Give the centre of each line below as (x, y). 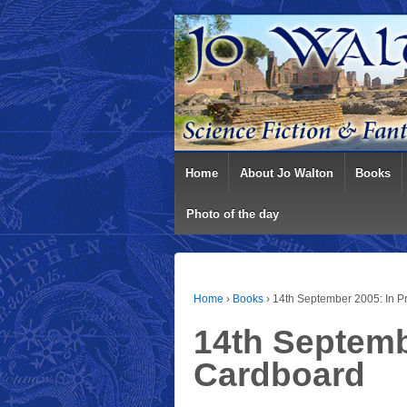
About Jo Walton (287, 174)
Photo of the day (232, 214)
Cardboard (279, 374)
